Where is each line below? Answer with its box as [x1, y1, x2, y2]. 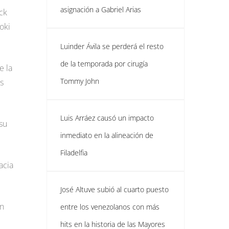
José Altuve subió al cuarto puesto [60, 185, 169, 194]
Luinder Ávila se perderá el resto [60, 41, 164, 51]
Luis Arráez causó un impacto [60, 113, 154, 123]
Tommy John [60, 76, 99, 86]
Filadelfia [60, 148, 87, 157]
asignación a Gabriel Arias [60, 5, 141, 14]
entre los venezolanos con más [60, 202, 159, 212]
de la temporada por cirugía [60, 59, 148, 68]
